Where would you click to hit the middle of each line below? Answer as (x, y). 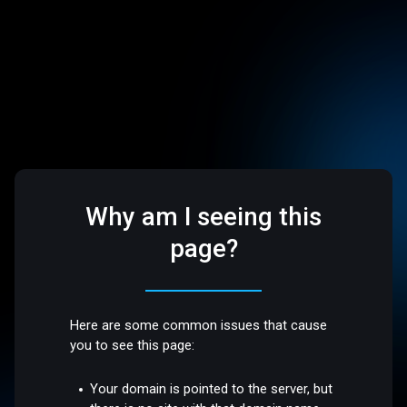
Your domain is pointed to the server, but (212, 388)
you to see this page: (133, 346)
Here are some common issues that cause (199, 326)
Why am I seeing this (203, 217)
